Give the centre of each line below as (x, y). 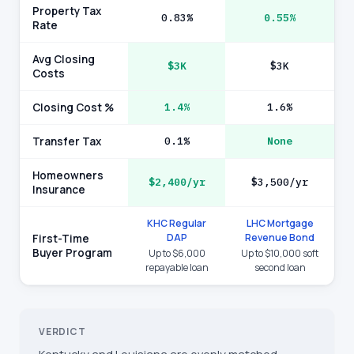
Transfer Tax (67, 141)
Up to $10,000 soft (280, 253)
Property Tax (67, 11)
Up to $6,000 (177, 253)
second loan (280, 267)
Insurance (59, 190)
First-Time (61, 239)
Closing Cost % (73, 107)
